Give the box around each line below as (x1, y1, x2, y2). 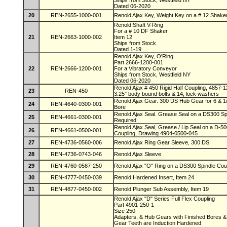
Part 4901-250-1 (114, 202, 156, 208)
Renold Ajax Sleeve (114, 151, 161, 157)
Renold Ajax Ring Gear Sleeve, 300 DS (114, 139, 209, 145)
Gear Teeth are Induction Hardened (114, 220, 203, 226)
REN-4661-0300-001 (51, 114, 102, 120)
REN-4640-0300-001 (51, 101, 102, 107)
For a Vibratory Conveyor (114, 65, 178, 71)
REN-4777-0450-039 (51, 174, 102, 180)
